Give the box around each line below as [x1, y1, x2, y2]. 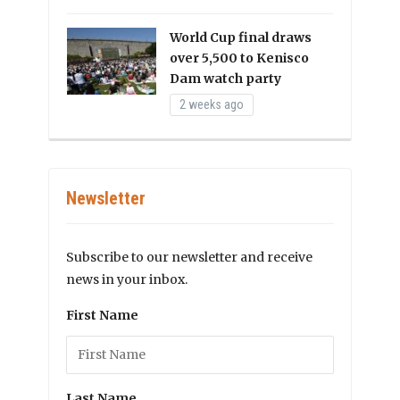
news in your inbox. [66, 271, 187, 288]
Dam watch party [170, 71, 281, 87]
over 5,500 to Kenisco [170, 50, 309, 67]
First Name [66, 307, 138, 324]
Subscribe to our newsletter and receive [66, 249, 312, 266]
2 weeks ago [179, 97, 244, 112]
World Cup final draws [170, 29, 312, 46]
